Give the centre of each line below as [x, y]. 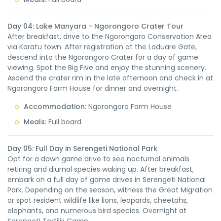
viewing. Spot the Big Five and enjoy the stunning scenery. [107, 68]
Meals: [35, 122]
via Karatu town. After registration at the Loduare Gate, [102, 47]
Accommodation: [55, 107]
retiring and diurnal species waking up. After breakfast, [101, 169]
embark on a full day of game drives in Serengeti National [107, 180]
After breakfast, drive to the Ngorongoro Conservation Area [110, 37]
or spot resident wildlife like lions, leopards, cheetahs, [98, 200]
